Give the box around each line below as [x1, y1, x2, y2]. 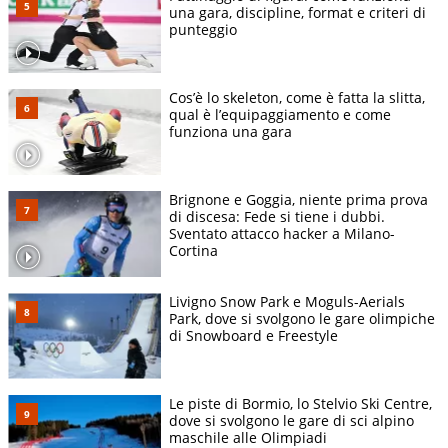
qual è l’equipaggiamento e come [169, 105, 391, 125]
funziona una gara [169, 122, 292, 142]
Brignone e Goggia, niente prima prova [169, 190, 428, 210]
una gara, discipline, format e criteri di [169, 3, 426, 23]
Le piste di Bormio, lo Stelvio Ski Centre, [169, 394, 432, 414]
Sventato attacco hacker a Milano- [169, 224, 395, 244]
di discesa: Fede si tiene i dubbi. [169, 207, 385, 227]
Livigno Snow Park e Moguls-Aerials [169, 292, 405, 312]
